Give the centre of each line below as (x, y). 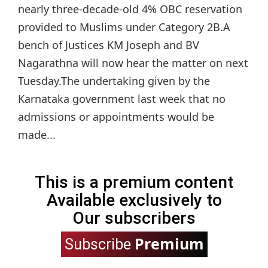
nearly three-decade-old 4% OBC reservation (130, 9)
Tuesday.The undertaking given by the (114, 80)
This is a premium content (134, 182)
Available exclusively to (134, 200)
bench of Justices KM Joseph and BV (109, 45)
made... (37, 134)
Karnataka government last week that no (122, 98)
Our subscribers (134, 218)
